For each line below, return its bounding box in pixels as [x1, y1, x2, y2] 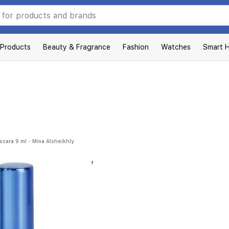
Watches [161, 43, 191, 51]
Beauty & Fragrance [43, 43, 110, 51]
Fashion [123, 43, 149, 51]
